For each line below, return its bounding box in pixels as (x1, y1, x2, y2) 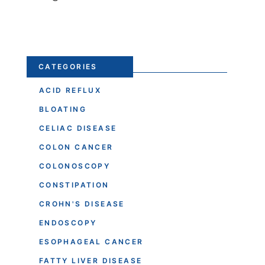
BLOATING (38, 104, 86, 114)
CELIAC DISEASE (38, 123, 117, 132)
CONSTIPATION (38, 180, 109, 189)
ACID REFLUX (38, 85, 102, 95)
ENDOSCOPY (38, 218, 97, 227)
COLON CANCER (38, 142, 114, 151)
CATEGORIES (38, 62, 98, 71)
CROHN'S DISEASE (38, 199, 125, 208)
